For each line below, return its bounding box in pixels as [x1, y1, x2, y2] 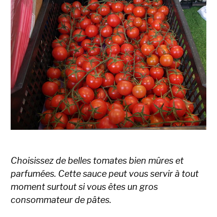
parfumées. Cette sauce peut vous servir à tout [11, 169, 199, 179]
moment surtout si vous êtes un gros [11, 182, 158, 192]
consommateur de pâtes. [11, 195, 112, 205]
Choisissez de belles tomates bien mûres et [11, 155, 184, 166]
